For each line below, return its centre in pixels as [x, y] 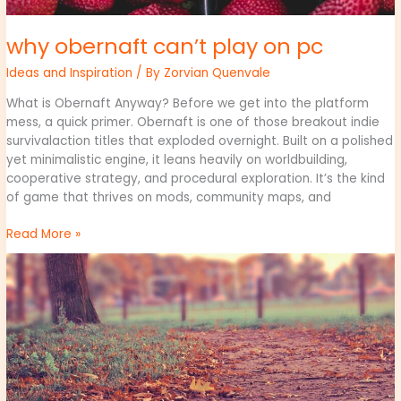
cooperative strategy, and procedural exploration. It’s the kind [196, 178]
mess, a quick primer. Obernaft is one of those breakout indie [193, 122]
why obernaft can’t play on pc [165, 47]
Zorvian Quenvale [218, 73]
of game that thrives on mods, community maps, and [169, 197]
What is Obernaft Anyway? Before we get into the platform [188, 103]
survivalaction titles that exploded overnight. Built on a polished [200, 141]
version [28, 281]
